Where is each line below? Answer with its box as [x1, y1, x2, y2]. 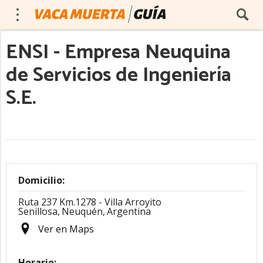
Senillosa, [18, 205, 60, 218]
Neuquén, [62, 205, 105, 218]
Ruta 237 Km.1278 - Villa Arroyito [18, 195, 161, 208]
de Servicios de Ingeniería [6, 59, 231, 92]
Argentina [107, 205, 151, 218]
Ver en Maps [38, 222, 94, 235]
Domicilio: [18, 174, 65, 187]
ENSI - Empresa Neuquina [6, 36, 231, 69]
